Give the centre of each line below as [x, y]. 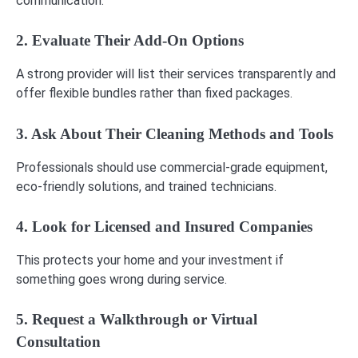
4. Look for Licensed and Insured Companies [164, 226]
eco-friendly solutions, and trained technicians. [146, 186]
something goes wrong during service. [121, 279]
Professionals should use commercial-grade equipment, [172, 167]
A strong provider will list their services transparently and [176, 74]
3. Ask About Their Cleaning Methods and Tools [175, 133]
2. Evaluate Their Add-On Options [130, 41]
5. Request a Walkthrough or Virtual [137, 319]
